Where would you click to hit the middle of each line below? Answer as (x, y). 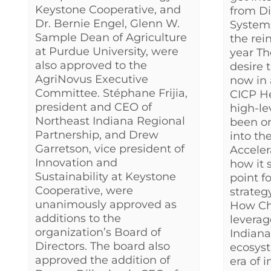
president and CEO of (93, 107)
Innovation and (76, 162)
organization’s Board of (98, 232)
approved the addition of (103, 260)
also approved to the (91, 65)
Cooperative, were (84, 190)
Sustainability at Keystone (106, 176)
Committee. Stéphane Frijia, (111, 93)
